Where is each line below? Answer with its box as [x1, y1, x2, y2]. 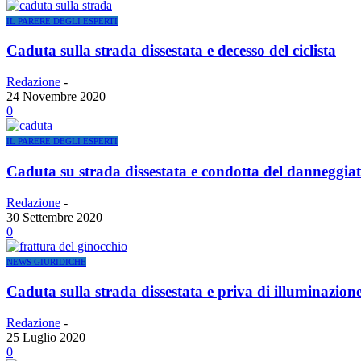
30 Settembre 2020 [6, 210, 102, 224]
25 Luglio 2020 [6, 330, 85, 345]
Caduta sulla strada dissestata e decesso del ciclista [6, 42, 336, 60]
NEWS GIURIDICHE [6, 256, 86, 267]
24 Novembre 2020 [6, 89, 106, 104]
